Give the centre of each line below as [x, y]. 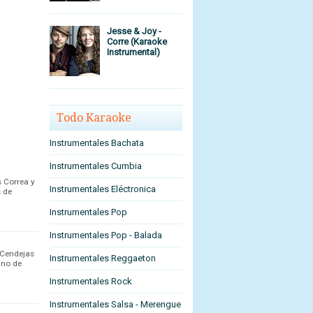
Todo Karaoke [94, 118]
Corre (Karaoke [137, 42]
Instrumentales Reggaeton [103, 259]
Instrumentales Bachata [97, 143]
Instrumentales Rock [91, 282]
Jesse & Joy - [134, 31]
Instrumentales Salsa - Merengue [115, 305]
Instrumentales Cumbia [96, 166]
